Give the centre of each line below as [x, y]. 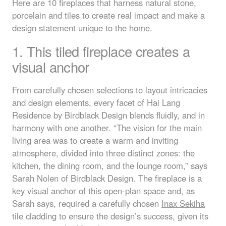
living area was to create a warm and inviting [95, 140]
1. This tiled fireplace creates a [101, 51]
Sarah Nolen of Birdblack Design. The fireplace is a [107, 178]
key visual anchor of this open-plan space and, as [103, 190]
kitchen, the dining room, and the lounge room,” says [110, 165]
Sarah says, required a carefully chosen [87, 203]
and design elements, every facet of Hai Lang [96, 102]
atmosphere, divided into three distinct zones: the [103, 153]
